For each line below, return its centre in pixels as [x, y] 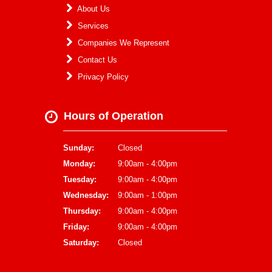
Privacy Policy [102, 76]
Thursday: [82, 211]
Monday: [79, 163]
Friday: [76, 226]
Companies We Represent [122, 42]
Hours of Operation [112, 116]
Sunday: [79, 148]
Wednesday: [86, 195]
